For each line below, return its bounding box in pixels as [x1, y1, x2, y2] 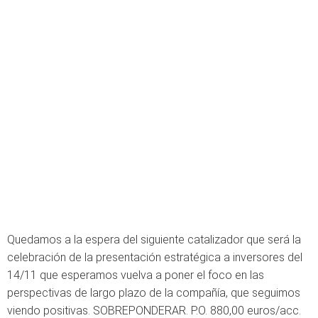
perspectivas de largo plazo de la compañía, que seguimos [7, 286, 300, 300]
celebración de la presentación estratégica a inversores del [7, 251, 302, 264]
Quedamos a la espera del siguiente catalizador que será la [7, 233, 301, 246]
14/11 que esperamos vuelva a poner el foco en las [7, 268, 264, 282]
